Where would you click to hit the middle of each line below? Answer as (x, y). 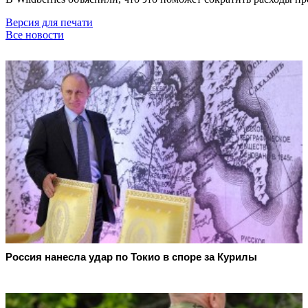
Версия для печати (49, 22)
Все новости (35, 34)
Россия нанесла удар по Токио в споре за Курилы (131, 257)
